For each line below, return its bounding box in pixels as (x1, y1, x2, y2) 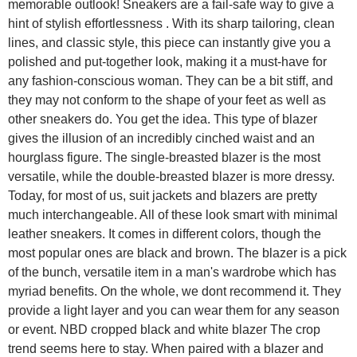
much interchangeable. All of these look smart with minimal (8, 208, 338, 222)
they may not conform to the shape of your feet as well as (8, 93, 326, 108)
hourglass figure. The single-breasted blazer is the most (8, 151, 320, 165)
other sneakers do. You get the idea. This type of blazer (8, 112, 317, 127)
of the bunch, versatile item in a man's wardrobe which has (8, 265, 336, 280)
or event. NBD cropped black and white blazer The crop (8, 323, 320, 337)
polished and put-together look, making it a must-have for (8, 55, 327, 69)
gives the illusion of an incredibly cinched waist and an (8, 131, 315, 146)
